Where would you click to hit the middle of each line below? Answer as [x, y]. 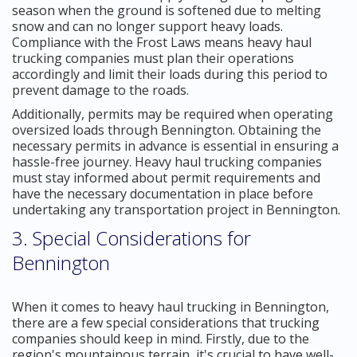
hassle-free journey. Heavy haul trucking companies [167, 161]
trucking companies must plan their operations [153, 58]
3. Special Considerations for [131, 237]
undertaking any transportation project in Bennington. [176, 209]
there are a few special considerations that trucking [166, 322]
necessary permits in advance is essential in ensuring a [175, 145]
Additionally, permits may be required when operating [173, 114]
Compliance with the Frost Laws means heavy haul [162, 42]
